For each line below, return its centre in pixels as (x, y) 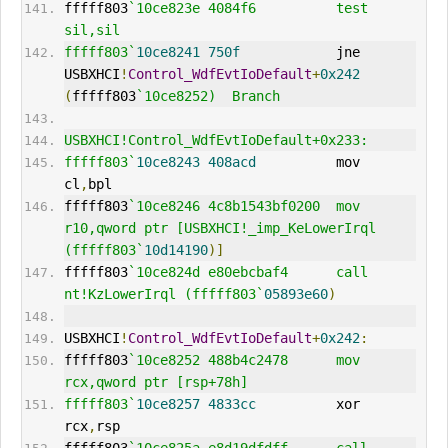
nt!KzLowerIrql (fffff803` (163, 294)
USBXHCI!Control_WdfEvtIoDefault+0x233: (215, 140)
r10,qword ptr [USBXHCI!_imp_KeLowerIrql (219, 228)
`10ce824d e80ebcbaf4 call (247, 272)
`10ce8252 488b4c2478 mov (243, 360)
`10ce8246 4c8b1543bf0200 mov (243, 206)
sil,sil (91, 30)
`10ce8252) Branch (207, 96)
